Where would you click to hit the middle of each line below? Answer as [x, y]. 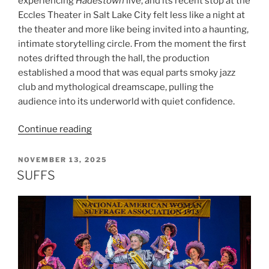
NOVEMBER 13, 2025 [63, 160]
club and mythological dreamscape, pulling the [116, 87]
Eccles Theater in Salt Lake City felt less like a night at [131, 15]
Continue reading [55, 129]
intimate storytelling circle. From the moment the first [132, 44]
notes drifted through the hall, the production [114, 58]
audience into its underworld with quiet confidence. [126, 101]
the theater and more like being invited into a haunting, [133, 29]
